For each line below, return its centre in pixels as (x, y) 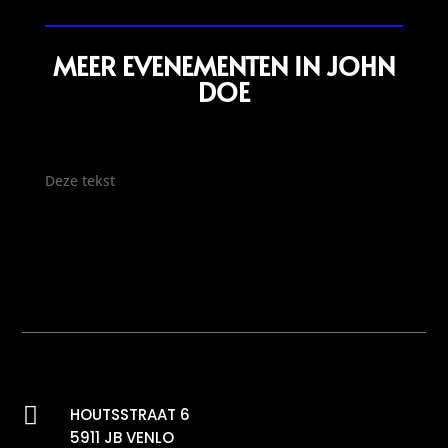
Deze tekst (79, 180)
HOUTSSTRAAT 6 (129, 414)
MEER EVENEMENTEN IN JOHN (223, 65)
